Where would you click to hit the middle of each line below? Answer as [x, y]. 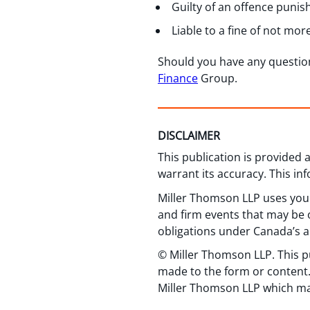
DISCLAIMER [189, 135]
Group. [218, 78]
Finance [178, 78]
